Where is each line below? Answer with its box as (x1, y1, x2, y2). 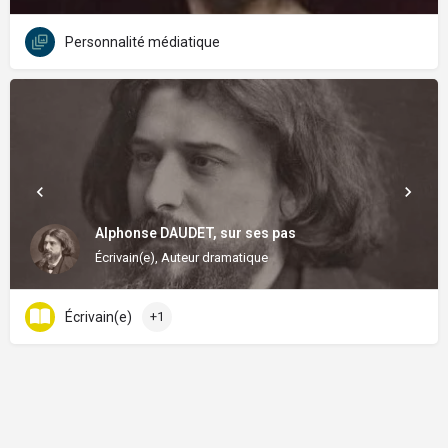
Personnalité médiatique (65, 34, 220, 50)
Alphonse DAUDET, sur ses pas (95, 224, 296, 241)
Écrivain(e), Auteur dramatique (95, 249, 268, 265)
